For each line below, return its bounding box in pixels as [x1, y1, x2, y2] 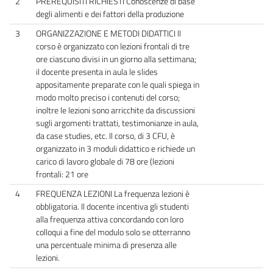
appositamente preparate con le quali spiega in [36, 77, 199, 91]
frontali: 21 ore [36, 167, 88, 181]
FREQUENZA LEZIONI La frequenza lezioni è [36, 186, 190, 200]
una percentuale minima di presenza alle [36, 238, 177, 252]
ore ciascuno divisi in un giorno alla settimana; [36, 52, 196, 66]
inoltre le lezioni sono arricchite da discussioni [36, 103, 195, 117]
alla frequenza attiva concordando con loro [36, 212, 183, 226]
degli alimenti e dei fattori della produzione [36, 7, 184, 21]
